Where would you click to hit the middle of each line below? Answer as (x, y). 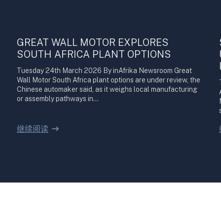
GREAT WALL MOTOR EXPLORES (93, 42)
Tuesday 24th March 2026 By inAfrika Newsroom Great (104, 71)
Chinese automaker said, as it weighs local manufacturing (107, 89)
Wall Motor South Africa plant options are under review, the (109, 80)
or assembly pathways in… (58, 99)
